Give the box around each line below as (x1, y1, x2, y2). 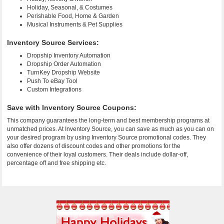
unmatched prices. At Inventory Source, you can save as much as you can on (7, 125, 214, 132)
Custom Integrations (27, 86, 82, 93)
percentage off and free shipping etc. (7, 159, 106, 166)
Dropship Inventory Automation (27, 52, 111, 59)
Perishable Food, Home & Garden (27, 12, 119, 19)
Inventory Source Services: (7, 38, 99, 46)
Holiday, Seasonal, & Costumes (27, 4, 113, 11)
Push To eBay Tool (27, 77, 78, 84)
